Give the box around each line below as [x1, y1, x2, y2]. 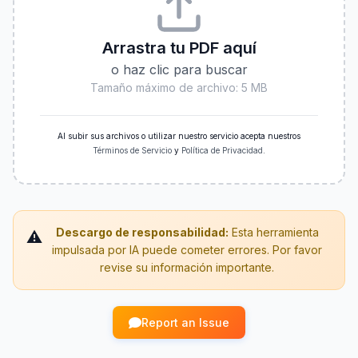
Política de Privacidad [181, 145, 263, 155]
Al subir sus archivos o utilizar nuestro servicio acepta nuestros [58, 131, 300, 141]
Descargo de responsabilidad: [55, 225, 229, 239]
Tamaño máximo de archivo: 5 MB [90, 81, 268, 94]
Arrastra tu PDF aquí [101, 38, 257, 58]
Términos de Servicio [93, 145, 172, 155]
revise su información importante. [100, 261, 274, 274]
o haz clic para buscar [110, 62, 248, 78]
